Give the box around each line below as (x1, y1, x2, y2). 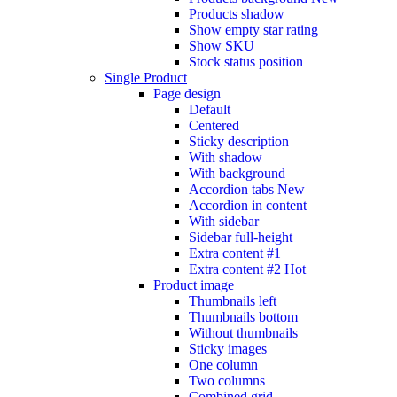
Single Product (105, 69, 187, 85)
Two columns (189, 372, 265, 388)
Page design (153, 85, 221, 101)
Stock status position (189, 53, 303, 69)
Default (189, 101, 230, 117)
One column (189, 356, 258, 372)
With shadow (189, 149, 262, 165)
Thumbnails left (189, 292, 276, 308)
